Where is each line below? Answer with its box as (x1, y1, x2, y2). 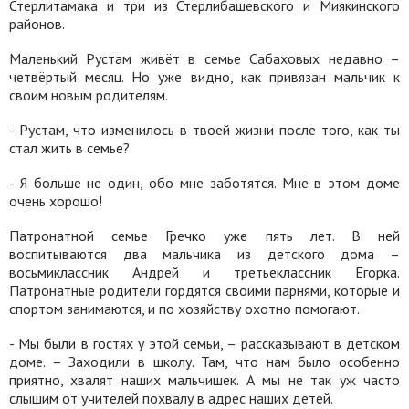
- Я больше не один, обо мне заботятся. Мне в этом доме (9, 173, 400, 192)
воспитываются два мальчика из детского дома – (9, 245, 400, 263)
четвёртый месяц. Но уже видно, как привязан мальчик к (9, 68, 400, 86)
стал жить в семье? (9, 139, 130, 157)
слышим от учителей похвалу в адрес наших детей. (9, 389, 333, 407)
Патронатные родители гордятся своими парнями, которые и (9, 281, 400, 299)
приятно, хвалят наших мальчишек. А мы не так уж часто (9, 371, 400, 389)
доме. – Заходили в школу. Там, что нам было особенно (9, 352, 400, 371)
